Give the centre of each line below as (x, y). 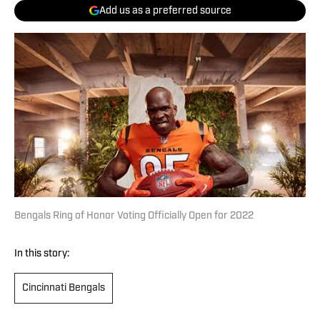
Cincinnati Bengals (64, 289)
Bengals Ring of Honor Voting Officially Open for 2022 (134, 216)
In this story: (42, 254)
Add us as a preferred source (165, 11)
